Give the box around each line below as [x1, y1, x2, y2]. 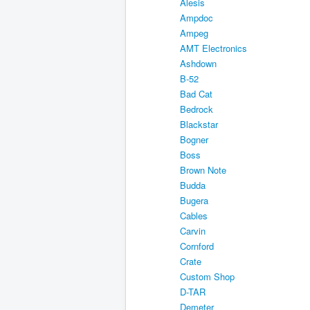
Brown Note [180, 163, 226, 176]
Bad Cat [180, 86, 212, 100]
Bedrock [180, 102, 213, 116]
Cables [180, 208, 208, 222]
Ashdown [180, 56, 217, 70]
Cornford [180, 239, 214, 253]
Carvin [180, 224, 206, 237]
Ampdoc [180, 10, 213, 24]
